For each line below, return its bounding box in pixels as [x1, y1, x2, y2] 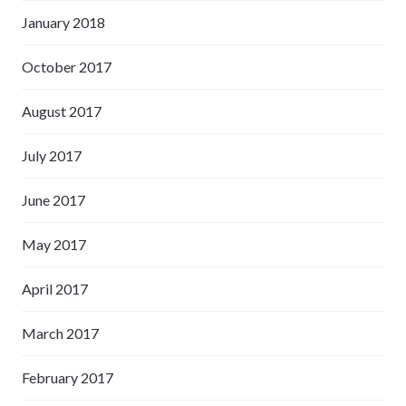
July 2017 [22, 146, 82, 164]
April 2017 [22, 279, 88, 297]
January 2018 [22, 13, 105, 31]
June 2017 [22, 190, 85, 208]
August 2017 [22, 101, 101, 120]
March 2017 [22, 324, 99, 342]
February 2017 [22, 368, 113, 386]
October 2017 [22, 57, 111, 75]
